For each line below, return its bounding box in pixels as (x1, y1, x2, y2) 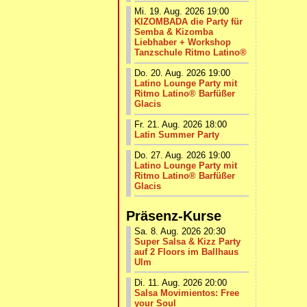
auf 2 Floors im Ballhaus (134, 247, 238, 258)
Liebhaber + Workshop (134, 37, 231, 48)
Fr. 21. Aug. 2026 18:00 (134, 119, 227, 130)
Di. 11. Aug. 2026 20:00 (134, 277, 227, 288)
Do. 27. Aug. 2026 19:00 (134, 149, 230, 160)
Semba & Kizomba (134, 27, 213, 38)
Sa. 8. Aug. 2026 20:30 (134, 226, 225, 237)
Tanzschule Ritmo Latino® (134, 47, 247, 58)
